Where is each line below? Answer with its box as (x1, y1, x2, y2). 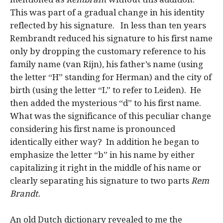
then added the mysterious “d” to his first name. (10, 98, 203, 108)
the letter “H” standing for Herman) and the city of (10, 72, 212, 82)
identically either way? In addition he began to (10, 136, 199, 147)
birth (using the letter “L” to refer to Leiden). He (10, 85, 201, 95)
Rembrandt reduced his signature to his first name (10, 33, 213, 43)
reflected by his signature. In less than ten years (10, 20, 206, 30)
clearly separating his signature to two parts (10, 175, 191, 186)
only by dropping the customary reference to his (10, 46, 206, 56)
